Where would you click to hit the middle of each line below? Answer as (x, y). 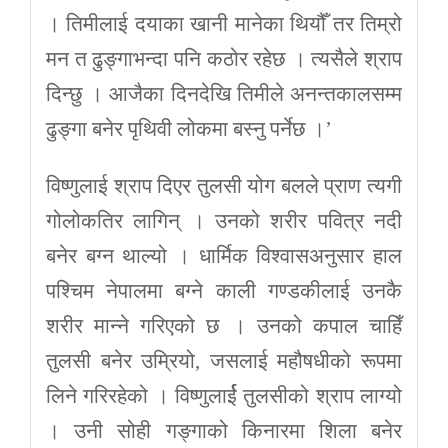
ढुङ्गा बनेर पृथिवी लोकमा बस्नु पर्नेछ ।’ (189, 128)
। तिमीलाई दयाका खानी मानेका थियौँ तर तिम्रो (224, 23)
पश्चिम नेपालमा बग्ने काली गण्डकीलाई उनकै (224, 290)
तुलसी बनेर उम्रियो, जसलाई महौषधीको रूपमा (224, 360)
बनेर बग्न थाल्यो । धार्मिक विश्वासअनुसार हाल (224, 255)
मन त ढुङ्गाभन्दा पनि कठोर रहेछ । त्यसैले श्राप (224, 58)
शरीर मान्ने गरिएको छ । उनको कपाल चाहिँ (224, 325)
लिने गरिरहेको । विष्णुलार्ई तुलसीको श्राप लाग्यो (224, 395)
